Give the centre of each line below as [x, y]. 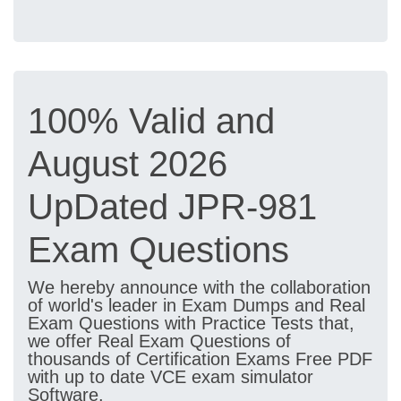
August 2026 [128, 164]
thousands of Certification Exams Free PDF [200, 359]
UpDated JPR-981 [172, 207]
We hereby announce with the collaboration [199, 287]
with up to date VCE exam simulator [171, 377]
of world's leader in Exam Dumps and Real [196, 305]
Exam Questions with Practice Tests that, [191, 323]
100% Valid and [151, 121]
